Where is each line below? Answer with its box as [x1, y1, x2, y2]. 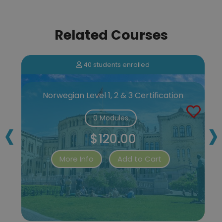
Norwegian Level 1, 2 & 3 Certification [43, 89, 183, 101]
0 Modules [93, 112, 128, 123]
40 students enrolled [82, 59, 150, 69]
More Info [59, 153, 94, 164]
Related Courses [54, 25, 168, 44]
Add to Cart [117, 153, 162, 164]
